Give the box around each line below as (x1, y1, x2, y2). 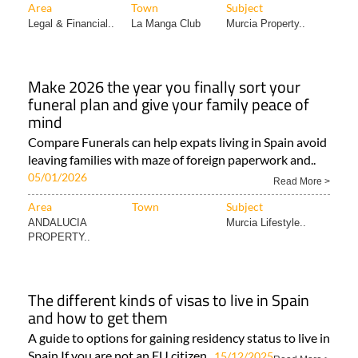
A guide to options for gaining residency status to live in (28, 330, 330, 346)
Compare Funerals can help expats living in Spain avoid (28, 134, 327, 150)
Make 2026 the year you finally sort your (28, 74, 300, 100)
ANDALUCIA (28, 217, 86, 229)
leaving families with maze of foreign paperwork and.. (28, 152, 316, 168)
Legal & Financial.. (28, 18, 114, 30)
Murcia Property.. (226, 18, 305, 30)
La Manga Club (131, 18, 201, 30)
